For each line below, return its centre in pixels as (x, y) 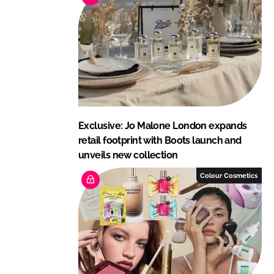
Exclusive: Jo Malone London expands (163, 125)
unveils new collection (128, 155)
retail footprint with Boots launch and (160, 140)
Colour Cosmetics (229, 175)
